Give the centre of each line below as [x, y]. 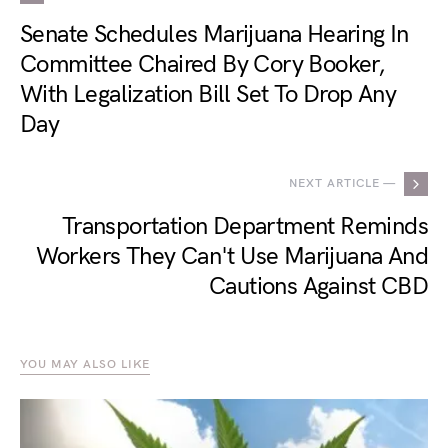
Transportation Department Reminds [244, 226]
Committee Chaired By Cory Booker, [203, 64]
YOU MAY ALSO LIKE [85, 364]
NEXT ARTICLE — [342, 183]
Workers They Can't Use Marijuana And [231, 256]
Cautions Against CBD [318, 286]
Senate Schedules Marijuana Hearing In [214, 34]
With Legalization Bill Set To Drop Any [208, 94]
